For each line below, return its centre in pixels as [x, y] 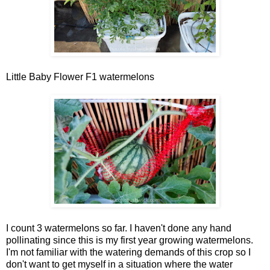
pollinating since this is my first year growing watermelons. [130, 240]
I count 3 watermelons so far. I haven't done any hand [119, 228]
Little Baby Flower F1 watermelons [80, 77]
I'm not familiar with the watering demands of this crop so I [128, 252]
